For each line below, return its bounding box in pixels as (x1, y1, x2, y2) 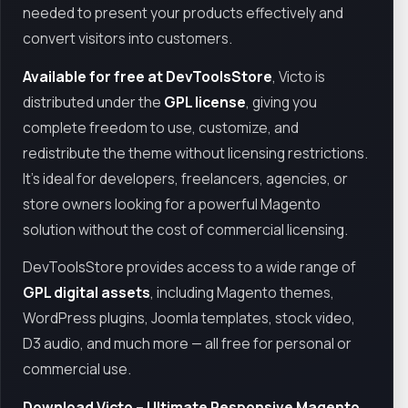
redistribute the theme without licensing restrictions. (23, 142, 368, 163)
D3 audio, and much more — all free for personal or (23, 333, 352, 354)
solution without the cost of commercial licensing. (23, 219, 348, 240)
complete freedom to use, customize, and (23, 117, 299, 138)
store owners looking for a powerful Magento (23, 193, 321, 214)
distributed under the (23, 91, 164, 112)
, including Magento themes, (150, 282, 334, 303)
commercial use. (23, 359, 131, 380)
